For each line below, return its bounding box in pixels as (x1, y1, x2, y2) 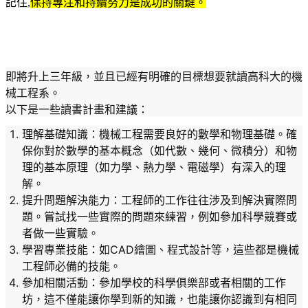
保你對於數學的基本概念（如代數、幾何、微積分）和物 (22, 143, 297, 157)
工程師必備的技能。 (22, 258, 121, 273)
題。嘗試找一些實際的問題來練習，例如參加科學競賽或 (22, 209, 297, 223)
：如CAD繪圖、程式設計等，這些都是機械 (88, 242, 299, 256)
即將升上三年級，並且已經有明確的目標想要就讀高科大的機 (5, 69, 302, 83)
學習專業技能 (22, 242, 88, 256)
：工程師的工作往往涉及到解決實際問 (110, 192, 297, 207)
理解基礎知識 (22, 126, 88, 141)
